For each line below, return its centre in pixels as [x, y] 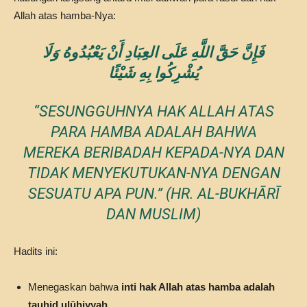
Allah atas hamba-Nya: [65, 15]
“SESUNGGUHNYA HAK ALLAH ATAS [153, 111]
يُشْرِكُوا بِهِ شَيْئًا [153, 73]
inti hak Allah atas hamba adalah [198, 287]
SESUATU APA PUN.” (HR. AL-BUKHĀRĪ [153, 194]
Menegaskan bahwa [75, 287]
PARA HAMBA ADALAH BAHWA [153, 132]
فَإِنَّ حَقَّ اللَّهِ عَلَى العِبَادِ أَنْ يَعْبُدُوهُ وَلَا [153, 52]
